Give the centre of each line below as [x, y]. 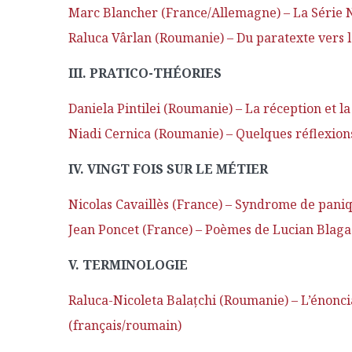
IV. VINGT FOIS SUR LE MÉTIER [168, 169]
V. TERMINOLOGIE [128, 265]
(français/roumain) [125, 325]
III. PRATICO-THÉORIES [145, 73]
